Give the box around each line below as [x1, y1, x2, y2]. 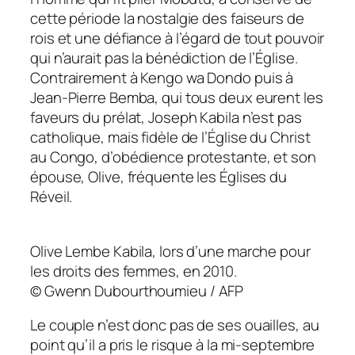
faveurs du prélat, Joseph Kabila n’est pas [30, 107, 302, 128]
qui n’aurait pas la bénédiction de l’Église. [30, 48, 298, 69]
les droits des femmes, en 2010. [30, 260, 237, 281]
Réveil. [30, 186, 73, 208]
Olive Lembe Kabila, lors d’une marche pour [30, 240, 311, 261]
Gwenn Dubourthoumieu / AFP [44, 280, 244, 301]
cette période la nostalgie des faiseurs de [30, 8, 304, 29]
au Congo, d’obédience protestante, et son [30, 147, 316, 168]
